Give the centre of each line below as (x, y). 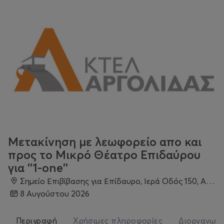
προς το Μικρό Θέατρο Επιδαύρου (104, 155)
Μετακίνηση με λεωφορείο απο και (105, 142)
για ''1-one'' (38, 168)
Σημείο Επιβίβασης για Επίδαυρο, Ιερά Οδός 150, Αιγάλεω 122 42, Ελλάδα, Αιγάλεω (115, 181)
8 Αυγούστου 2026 (57, 193)
